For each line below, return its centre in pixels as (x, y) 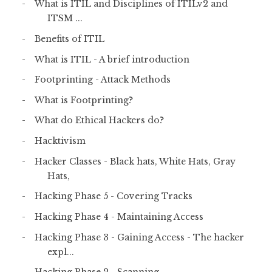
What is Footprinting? (83, 100)
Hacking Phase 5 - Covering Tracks (113, 196)
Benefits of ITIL (69, 39)
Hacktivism (60, 141)
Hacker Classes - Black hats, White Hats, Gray (135, 161)
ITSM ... (65, 19)
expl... (60, 252)
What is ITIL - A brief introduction (112, 59)
